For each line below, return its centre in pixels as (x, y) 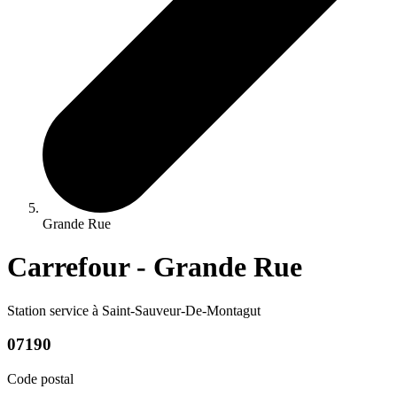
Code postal (40, 378)
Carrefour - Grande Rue (155, 267)
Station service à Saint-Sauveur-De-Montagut (134, 310)
